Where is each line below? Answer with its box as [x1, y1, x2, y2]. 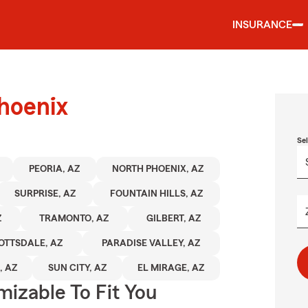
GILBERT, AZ [146, 214, 201, 223]
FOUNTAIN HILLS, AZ [110, 189, 203, 199]
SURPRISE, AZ [14, 189, 76, 199]
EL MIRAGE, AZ [137, 263, 205, 273]
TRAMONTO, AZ [39, 214, 109, 223]
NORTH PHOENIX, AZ [112, 164, 204, 174]
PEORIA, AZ [29, 164, 80, 174]
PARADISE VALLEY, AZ [102, 239, 201, 248]
